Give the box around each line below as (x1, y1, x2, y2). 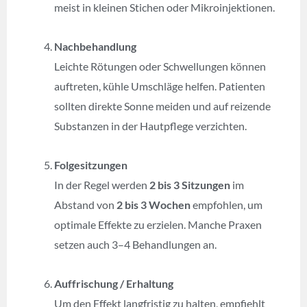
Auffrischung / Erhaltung (54, 276, 174, 290)
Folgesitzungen (54, 158, 128, 171)
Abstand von (54, 197, 117, 211)
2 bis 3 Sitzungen (149, 177, 231, 191)
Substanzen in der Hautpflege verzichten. (54, 119, 247, 132)
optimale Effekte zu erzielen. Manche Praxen (54, 217, 262, 231)
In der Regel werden (54, 177, 150, 191)
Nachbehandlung (54, 39, 137, 53)
